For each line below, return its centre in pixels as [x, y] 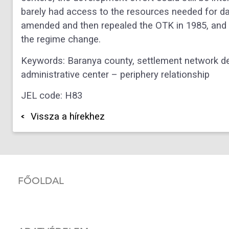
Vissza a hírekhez [67, 117]
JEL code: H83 [52, 95]
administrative [52, 74]
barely [35, 12]
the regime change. [61, 40]
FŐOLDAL [41, 181]
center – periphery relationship [146, 74]
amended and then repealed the [88, 26]
